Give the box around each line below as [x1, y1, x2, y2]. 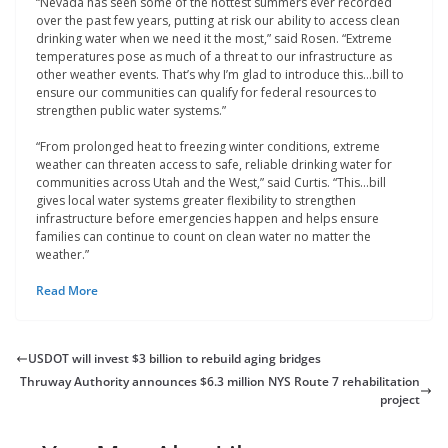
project [380, 390, 420, 408]
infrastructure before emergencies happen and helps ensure [36, 209, 379, 227]
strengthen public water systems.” [36, 101, 226, 119]
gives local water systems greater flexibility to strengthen [36, 191, 356, 209]
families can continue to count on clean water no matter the [36, 227, 371, 245]
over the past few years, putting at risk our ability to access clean [36, 11, 400, 29]
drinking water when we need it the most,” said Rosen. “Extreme [36, 29, 392, 47]
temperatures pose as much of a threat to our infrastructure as [36, 47, 392, 65]
